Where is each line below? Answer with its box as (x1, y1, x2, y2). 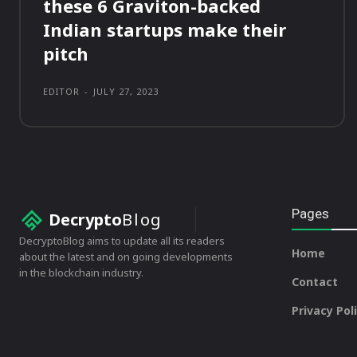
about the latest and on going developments (19, 249, 233, 265)
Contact (291, 274, 338, 290)
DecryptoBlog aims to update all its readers (19, 233, 225, 249)
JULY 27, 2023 (93, 85, 159, 98)
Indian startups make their (43, 18, 286, 42)
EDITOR (43, 85, 80, 98)
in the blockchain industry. (19, 265, 143, 280)
